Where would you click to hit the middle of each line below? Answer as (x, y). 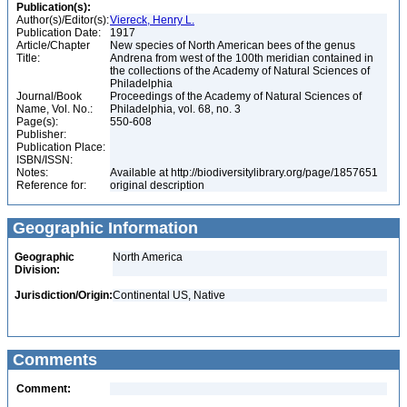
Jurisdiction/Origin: (64, 295)
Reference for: (51, 185)
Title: (28, 58)
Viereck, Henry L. (152, 20)
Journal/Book (49, 96)
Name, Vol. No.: (55, 109)
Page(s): (37, 122)
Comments (53, 360)
